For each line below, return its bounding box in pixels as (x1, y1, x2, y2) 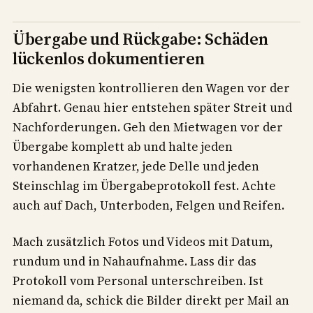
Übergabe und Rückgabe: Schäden (13, 27, 268, 51)
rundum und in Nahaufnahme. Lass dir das (13, 253, 256, 270)
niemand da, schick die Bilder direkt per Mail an (13, 292, 289, 310)
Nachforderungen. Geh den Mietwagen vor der (13, 119, 283, 136)
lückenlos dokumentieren (13, 47, 205, 71)
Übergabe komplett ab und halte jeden (13, 138, 233, 156)
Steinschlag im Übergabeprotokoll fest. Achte (13, 177, 276, 195)
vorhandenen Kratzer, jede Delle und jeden (13, 158, 259, 175)
